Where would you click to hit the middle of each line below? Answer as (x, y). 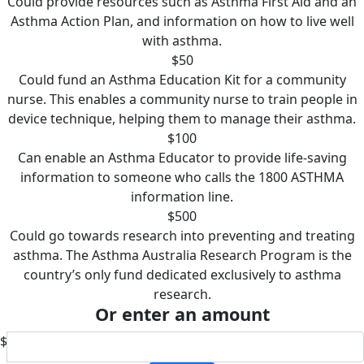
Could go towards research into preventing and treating (182, 236)
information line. (182, 197)
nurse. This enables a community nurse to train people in (182, 99)
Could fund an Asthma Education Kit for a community (182, 80)
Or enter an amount (182, 314)
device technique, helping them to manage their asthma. (182, 119)
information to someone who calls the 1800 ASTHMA (182, 177)
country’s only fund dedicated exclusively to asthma (182, 275)
